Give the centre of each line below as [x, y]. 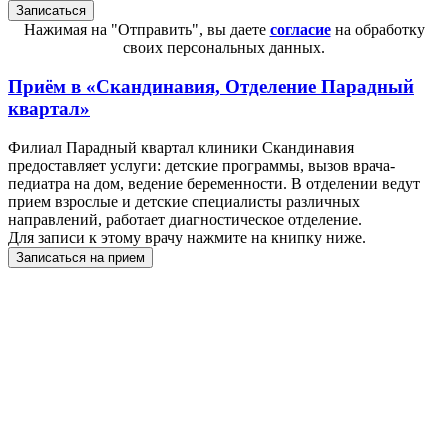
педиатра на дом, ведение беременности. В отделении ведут [214, 183]
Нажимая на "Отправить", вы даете [146, 30]
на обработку [377, 30]
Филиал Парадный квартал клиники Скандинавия [181, 147]
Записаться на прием [80, 257]
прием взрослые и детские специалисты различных [184, 201]
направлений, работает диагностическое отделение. [185, 219]
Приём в [47, 87]
